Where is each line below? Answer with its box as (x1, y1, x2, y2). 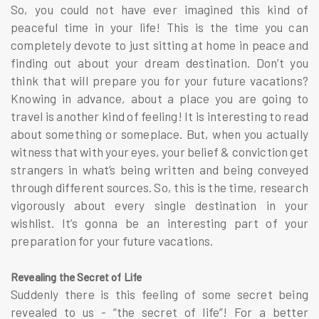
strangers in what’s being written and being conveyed (11, 162, 308, 177)
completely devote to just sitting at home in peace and (11, 37, 308, 52)
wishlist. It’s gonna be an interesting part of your (11, 215, 308, 230)
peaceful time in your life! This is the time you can (11, 19, 308, 34)
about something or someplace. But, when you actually (11, 126, 308, 141)
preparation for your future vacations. (11, 233, 216, 248)
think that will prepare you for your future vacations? (11, 73, 308, 88)
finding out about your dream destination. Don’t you (11, 55, 308, 70)
